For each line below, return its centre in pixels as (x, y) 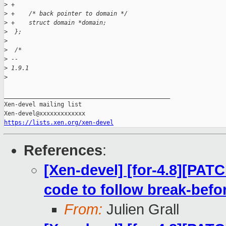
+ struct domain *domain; (57, 23)
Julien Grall (141, 210)
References (63, 151)
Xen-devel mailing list (43, 105)
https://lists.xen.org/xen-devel (59, 123)
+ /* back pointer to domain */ (68, 14)
